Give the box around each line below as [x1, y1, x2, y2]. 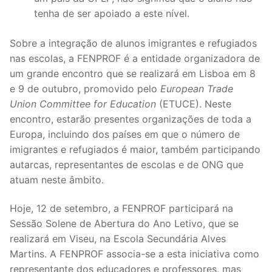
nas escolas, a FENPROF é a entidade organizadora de [10, 52, 260, 64]
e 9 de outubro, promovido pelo [10, 82, 160, 95]
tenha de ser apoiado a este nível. [34, 7, 189, 19]
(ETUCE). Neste [156, 97, 231, 110]
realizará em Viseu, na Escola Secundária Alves [10, 233, 226, 245]
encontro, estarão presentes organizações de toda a [10, 112, 251, 125]
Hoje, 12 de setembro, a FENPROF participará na [10, 202, 233, 215]
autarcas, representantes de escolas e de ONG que [10, 158, 243, 171]
